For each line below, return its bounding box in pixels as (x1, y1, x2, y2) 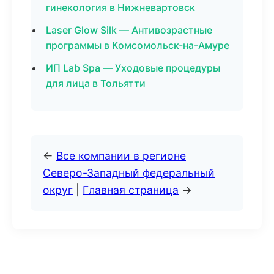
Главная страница (83, 183, 179, 196)
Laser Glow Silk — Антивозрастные (46, 24, 212, 36)
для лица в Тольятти (46, 77, 146, 89)
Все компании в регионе (56, 149, 186, 162)
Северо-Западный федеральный (43, 166, 215, 179)
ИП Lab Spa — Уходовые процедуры (46, 62, 220, 74)
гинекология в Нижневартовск (46, 1, 195, 13)
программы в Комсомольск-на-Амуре (46, 39, 229, 51)
